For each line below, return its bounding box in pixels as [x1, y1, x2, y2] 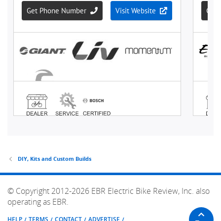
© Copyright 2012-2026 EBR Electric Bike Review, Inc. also [7, 185, 210, 196]
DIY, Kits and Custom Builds [17, 154, 91, 162]
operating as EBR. [7, 196, 69, 207]
